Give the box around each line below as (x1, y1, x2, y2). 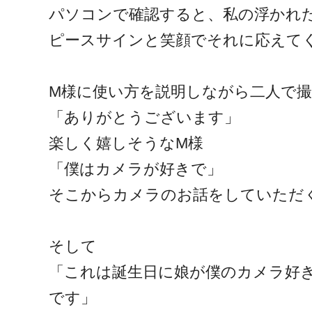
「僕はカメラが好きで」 (49, 159, 222, 178)
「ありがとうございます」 (49, 108, 240, 126)
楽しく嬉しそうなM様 (49, 134, 203, 152)
